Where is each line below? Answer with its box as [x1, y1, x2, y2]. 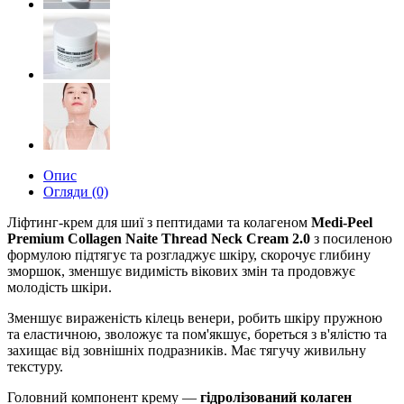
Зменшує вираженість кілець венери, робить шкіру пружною [7, 310, 382, 326]
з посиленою [314, 231, 392, 246]
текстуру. [7, 359, 63, 374]
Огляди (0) [43, 184, 108, 199]
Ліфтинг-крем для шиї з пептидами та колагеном [7, 215, 311, 230]
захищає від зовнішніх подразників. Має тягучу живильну [7, 343, 366, 358]
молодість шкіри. [7, 280, 112, 295]
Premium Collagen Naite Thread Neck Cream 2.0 [7, 231, 314, 246]
